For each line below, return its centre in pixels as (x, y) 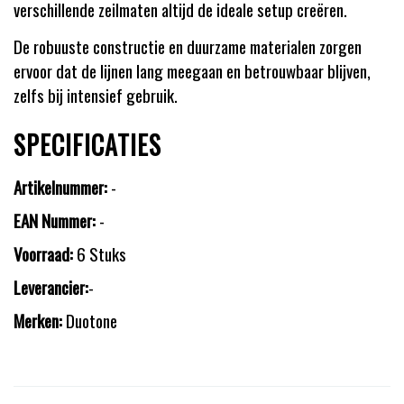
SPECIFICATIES (87, 144)
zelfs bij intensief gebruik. (96, 94)
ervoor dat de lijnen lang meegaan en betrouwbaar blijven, (192, 70)
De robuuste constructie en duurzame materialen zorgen (188, 46)
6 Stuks (101, 253)
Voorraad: (43, 253)
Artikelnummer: (60, 187)
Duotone (90, 320)
